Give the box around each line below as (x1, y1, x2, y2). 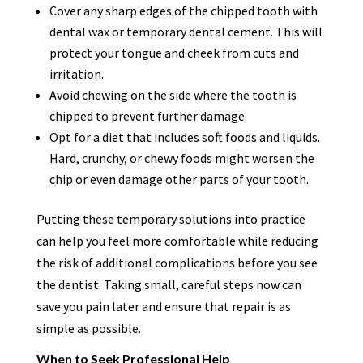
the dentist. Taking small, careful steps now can (36, 275, 301, 293)
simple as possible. (36, 319, 141, 336)
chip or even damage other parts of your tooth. (49, 170, 309, 187)
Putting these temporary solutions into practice (36, 210, 305, 227)
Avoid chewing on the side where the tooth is (49, 86, 297, 103)
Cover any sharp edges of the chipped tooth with (49, 2, 318, 19)
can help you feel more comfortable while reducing (36, 232, 318, 249)
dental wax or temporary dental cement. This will (49, 23, 322, 40)
